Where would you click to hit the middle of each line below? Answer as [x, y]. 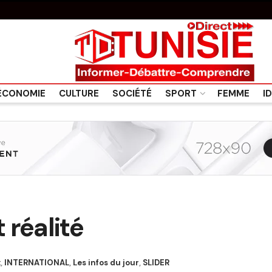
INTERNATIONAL [37, 262]
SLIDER [156, 262]
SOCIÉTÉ [132, 93]
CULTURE [79, 93]
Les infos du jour [106, 262]
